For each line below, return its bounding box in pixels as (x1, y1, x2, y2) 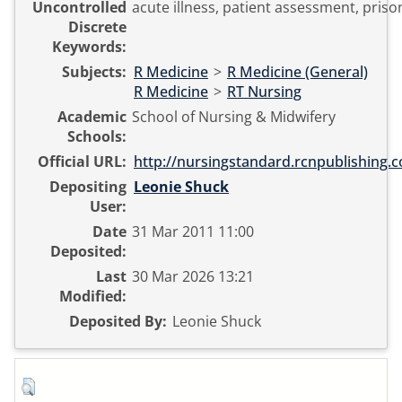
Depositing (49, 177, 127, 197)
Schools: (67, 127, 127, 147)
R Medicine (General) (227, 62, 368, 83)
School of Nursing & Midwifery (132, 107, 336, 127)
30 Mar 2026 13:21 (132, 267, 254, 287)
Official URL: (38, 152, 127, 172)
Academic (57, 107, 127, 127)
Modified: (59, 286, 127, 307)
